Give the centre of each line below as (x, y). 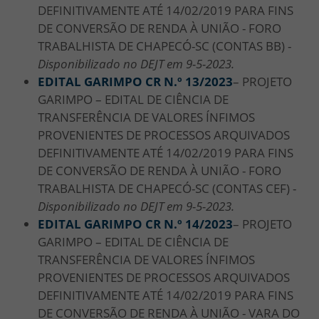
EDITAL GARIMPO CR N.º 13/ (121, 81)
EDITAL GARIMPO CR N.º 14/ (121, 224)
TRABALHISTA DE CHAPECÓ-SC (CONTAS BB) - (164, 46)
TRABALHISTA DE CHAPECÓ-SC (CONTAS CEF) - (167, 188)
